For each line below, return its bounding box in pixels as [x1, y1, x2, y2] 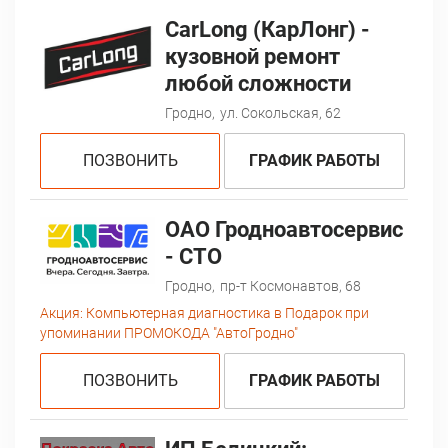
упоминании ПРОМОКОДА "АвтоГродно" [40, 324, 298, 341]
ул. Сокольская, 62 [219, 104, 341, 121]
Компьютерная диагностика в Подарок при [83, 304, 369, 321]
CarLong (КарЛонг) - [164, 16, 370, 42]
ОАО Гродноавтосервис [164, 216, 403, 242]
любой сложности [164, 70, 351, 96]
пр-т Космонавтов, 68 [219, 277, 361, 294]
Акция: [40, 304, 83, 321]
